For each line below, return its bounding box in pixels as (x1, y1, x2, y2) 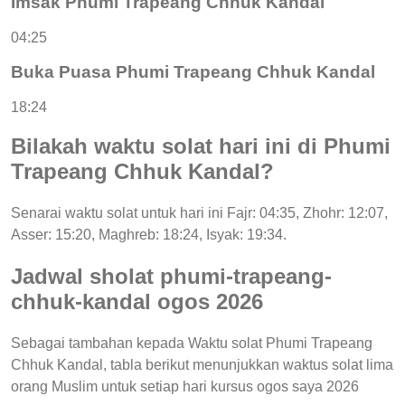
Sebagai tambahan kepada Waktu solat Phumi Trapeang (11, 334, 372, 351)
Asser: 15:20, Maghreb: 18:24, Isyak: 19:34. (11, 226, 287, 242)
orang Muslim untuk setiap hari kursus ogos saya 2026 (11, 378, 359, 394)
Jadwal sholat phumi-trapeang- (11, 263, 332, 288)
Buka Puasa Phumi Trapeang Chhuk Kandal (11, 62, 375, 82)
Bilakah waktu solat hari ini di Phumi (11, 133, 391, 158)
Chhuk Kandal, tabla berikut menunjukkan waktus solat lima (11, 356, 393, 372)
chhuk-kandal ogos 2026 (11, 288, 263, 314)
